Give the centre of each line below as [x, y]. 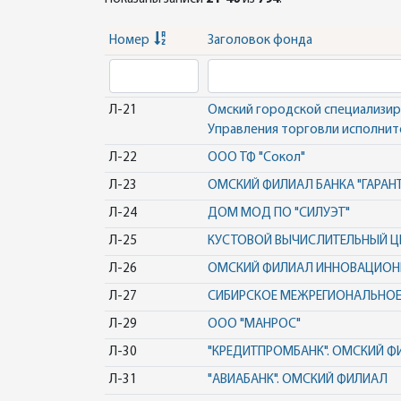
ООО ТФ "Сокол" [256, 158]
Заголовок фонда [260, 41]
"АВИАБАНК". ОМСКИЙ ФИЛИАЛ [297, 380]
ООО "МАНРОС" [254, 324]
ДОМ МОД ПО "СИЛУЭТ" [278, 213]
